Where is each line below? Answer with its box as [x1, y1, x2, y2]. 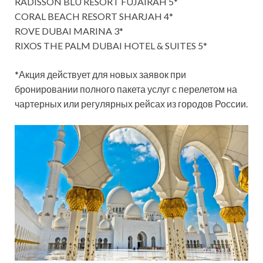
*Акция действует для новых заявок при [15, 68, 186, 80]
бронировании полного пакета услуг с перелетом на [15, 83, 237, 95]
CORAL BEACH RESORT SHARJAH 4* [15, 10, 173, 22]
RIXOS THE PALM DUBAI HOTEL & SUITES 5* [15, 39, 207, 51]
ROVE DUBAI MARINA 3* [15, 25, 123, 36]
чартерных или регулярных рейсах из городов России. [15, 97, 248, 109]
